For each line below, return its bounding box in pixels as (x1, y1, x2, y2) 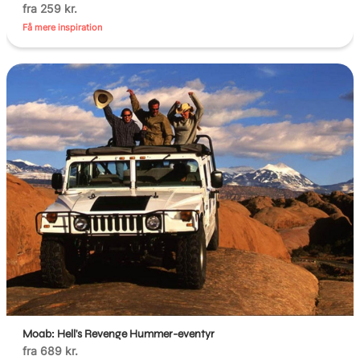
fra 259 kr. (22, 2, 78, 16)
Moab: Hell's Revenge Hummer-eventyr (22, 326, 215, 341)
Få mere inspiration (22, 22, 103, 34)
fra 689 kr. (22, 343, 79, 358)
